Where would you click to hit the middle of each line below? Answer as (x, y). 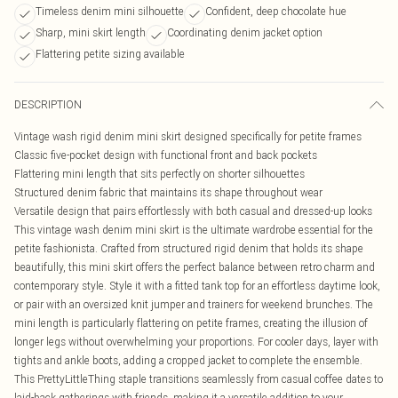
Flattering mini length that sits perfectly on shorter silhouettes (159, 174)
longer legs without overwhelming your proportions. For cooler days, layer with (196, 342)
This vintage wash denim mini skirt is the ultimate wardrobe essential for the (194, 230)
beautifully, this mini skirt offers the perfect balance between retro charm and (195, 267)
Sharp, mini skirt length (91, 32)
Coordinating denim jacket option (245, 32)
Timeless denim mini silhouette (110, 11)
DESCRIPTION (48, 104)
